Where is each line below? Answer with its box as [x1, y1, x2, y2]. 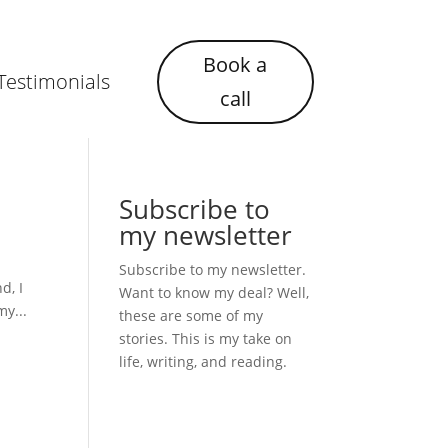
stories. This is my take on [119, 328, 293, 348]
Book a [203, 51, 268, 79]
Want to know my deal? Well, [119, 282, 310, 302]
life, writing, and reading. [119, 351, 288, 371]
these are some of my [119, 305, 264, 325]
